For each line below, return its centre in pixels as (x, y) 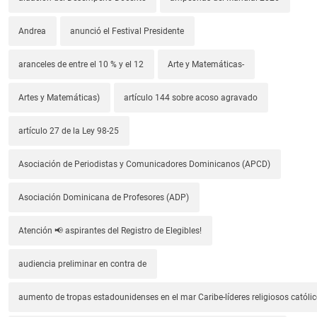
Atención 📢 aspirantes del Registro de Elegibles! (110, 231)
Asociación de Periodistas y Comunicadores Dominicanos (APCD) (145, 165)
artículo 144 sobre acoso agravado (191, 98)
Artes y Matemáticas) (59, 98)
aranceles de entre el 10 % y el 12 (81, 65)
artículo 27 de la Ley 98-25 (69, 131)
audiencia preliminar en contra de (83, 264)
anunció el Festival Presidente (127, 31)
